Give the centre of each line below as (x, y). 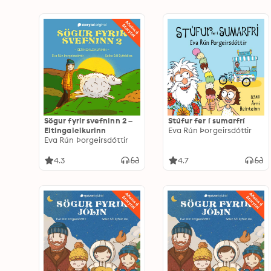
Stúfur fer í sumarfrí (207, 120)
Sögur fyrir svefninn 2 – (88, 120)
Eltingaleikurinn (75, 130)
